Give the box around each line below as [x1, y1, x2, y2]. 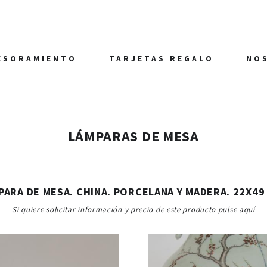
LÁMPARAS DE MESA [67, 127, 199, 145]
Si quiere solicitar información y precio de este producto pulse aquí [12, 204, 255, 215]
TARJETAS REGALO [108, 54, 215, 64]
